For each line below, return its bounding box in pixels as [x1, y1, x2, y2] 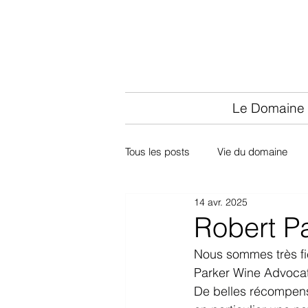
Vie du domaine [217, 145, 287, 159]
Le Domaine [232, 100, 305, 117]
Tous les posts [125, 145, 190, 159]
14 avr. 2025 [194, 195, 247, 208]
